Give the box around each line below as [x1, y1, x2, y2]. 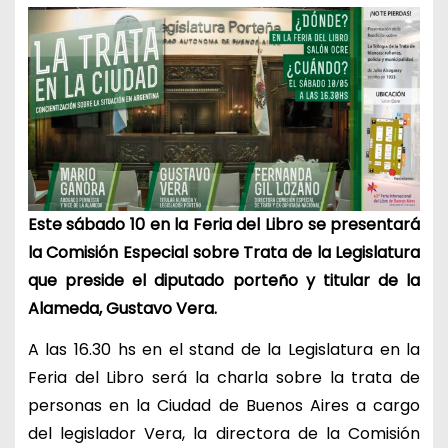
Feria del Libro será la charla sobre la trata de [27, 365, 421, 389]
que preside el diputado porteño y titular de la [27, 268, 421, 292]
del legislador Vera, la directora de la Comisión [27, 421, 421, 445]
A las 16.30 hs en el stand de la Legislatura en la [27, 337, 421, 361]
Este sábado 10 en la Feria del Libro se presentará [27, 212, 421, 236]
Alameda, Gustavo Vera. [27, 296, 221, 320]
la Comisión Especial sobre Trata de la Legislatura [27, 240, 421, 264]
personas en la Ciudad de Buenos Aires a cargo [27, 393, 421, 417]
